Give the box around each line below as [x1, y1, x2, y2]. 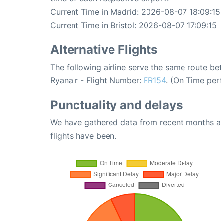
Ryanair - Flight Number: [50, 75, 144, 85]
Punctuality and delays [50, 97, 183, 112]
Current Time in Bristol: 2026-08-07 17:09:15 [50, 20, 217, 30]
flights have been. [50, 130, 116, 141]
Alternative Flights [50, 42, 157, 57]
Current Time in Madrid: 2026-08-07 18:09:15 [50, 6, 220, 17]
